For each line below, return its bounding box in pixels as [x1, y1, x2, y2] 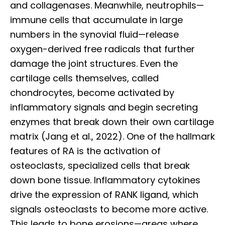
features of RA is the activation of [10, 145, 161, 158]
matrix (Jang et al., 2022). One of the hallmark [10, 130, 215, 143]
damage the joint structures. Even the [10, 57, 178, 70]
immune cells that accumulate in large [10, 14, 183, 27]
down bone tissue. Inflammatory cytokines [10, 174, 200, 187]
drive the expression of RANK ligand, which [10, 188, 198, 201]
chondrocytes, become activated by [10, 86, 174, 99]
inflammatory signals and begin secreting [10, 101, 198, 114]
